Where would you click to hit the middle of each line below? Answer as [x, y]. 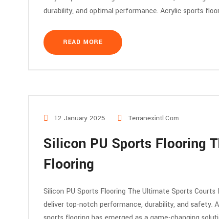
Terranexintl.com [153, 118]
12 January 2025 [79, 118]
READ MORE [83, 42]
